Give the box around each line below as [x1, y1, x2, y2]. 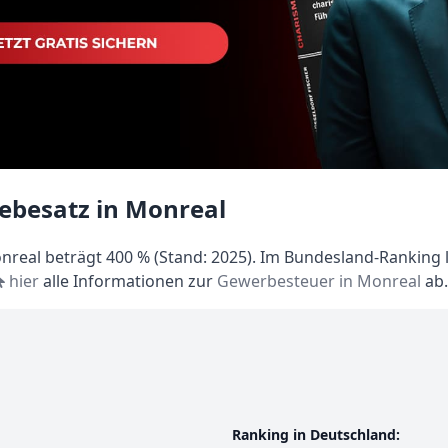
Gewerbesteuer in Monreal [217, 270, 421, 292]
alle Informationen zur [39, 270, 217, 292]
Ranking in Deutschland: [232, 425, 400, 444]
